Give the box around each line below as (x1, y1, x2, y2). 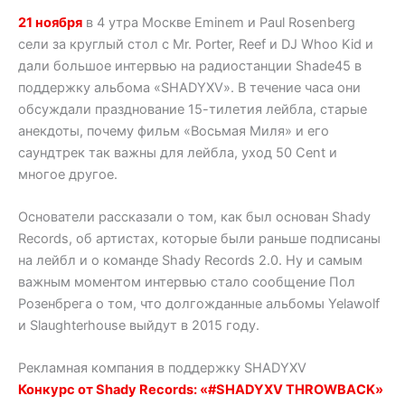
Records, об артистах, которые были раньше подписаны (18, 230, 381, 247)
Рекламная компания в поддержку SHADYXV (18, 360, 306, 377)
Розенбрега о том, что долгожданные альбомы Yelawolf (18, 295, 380, 312)
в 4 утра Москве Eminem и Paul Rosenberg (82, 14, 355, 31)
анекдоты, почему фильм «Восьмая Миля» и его (18, 122, 329, 139)
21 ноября (18, 14, 82, 31)
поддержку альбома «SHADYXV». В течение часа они (18, 79, 361, 96)
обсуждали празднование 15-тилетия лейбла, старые (18, 100, 367, 118)
